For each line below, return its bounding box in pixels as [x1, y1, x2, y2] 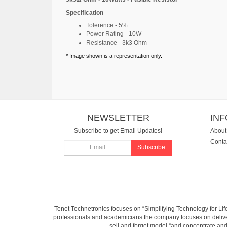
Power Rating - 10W [86, 30, 141, 37]
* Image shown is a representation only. [66, 52, 162, 59]
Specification [66, 9, 103, 16]
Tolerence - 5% [86, 22, 128, 29]
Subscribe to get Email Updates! [74, 127, 163, 134]
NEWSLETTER [87, 112, 149, 123]
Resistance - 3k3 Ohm [86, 39, 147, 46]
